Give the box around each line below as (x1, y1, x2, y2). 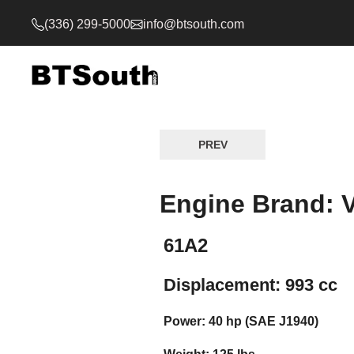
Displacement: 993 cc (164, 275, 337, 295)
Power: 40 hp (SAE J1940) (164, 314, 318, 328)
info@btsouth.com (143, 17, 244, 31)
